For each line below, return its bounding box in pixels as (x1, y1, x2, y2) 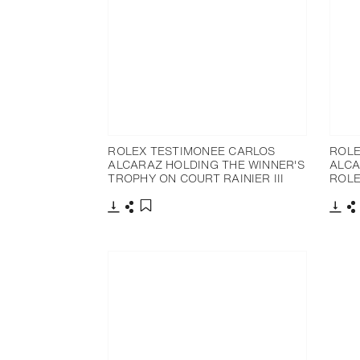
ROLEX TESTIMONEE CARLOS (108, 142, 276, 160)
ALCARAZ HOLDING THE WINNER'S (108, 156, 305, 174)
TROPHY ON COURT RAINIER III (108, 170, 284, 187)
